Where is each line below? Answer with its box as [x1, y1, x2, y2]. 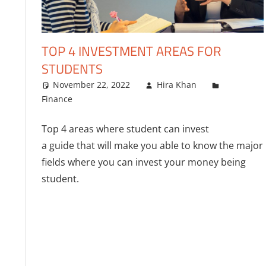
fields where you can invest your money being [41, 156, 246, 169]
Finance [41, 93, 72, 105]
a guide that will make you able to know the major [41, 139, 263, 153]
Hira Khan [156, 79, 197, 91]
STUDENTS [41, 59, 103, 80]
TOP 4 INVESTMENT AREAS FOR [41, 41, 221, 62]
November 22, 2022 [53, 79, 131, 91]
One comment [96, 93, 153, 105]
